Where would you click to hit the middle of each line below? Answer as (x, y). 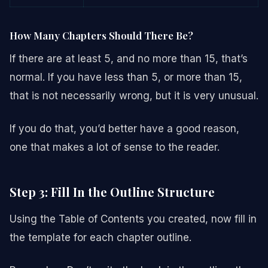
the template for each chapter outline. (100, 237)
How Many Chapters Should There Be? (101, 35)
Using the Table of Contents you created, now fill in (133, 219)
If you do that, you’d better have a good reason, (124, 128)
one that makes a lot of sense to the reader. (115, 147)
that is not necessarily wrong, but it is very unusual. (134, 95)
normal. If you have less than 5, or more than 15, (126, 77)
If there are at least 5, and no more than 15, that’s (129, 58)
